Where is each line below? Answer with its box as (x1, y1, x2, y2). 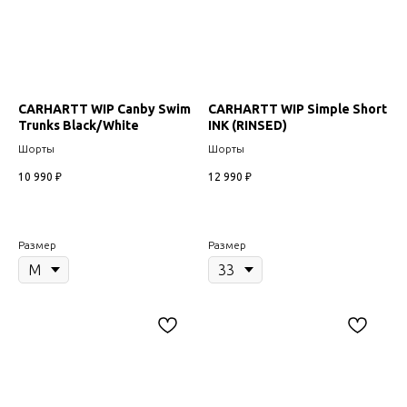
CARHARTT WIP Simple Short (208, 101, 387, 116)
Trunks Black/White (18, 117, 139, 133)
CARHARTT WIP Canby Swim (18, 101, 191, 116)
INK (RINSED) (208, 117, 287, 133)
